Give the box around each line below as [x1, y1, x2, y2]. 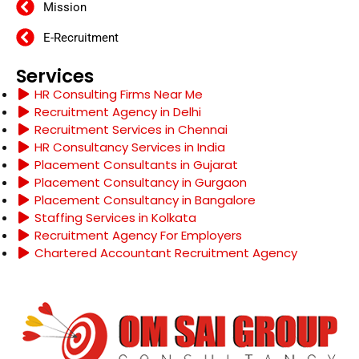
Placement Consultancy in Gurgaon [30, 174, 247, 192]
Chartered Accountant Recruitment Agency [30, 244, 297, 262]
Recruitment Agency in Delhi [30, 103, 201, 121]
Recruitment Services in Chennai [30, 121, 228, 139]
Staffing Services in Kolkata [30, 209, 196, 227]
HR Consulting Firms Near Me [30, 86, 203, 103]
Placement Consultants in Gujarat [30, 156, 238, 174]
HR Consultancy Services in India [30, 139, 225, 156]
